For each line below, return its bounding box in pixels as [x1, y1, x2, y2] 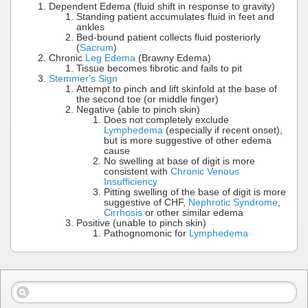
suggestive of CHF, [104, 197, 188, 208]
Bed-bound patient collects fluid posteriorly [76, 32, 261, 43]
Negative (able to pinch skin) [76, 104, 200, 115]
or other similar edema [142, 207, 243, 218]
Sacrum [80, 42, 113, 53]
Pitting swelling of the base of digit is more [104, 186, 286, 197]
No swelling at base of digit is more [104, 155, 255, 166]
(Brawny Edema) [135, 52, 211, 63]
